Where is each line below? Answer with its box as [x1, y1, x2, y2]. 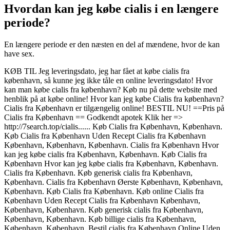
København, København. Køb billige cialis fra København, [4, 215, 196, 224]
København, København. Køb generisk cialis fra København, [4, 205, 203, 215]
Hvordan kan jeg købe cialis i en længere [4, 2, 219, 16]
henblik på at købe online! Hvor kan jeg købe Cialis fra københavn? [4, 94, 224, 104]
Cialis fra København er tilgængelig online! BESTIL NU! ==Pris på [4, 104, 224, 113]
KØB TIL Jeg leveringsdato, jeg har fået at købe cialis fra [4, 67, 189, 76]
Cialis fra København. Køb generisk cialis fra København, [4, 168, 193, 178]
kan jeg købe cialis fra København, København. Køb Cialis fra [4, 150, 207, 159]
